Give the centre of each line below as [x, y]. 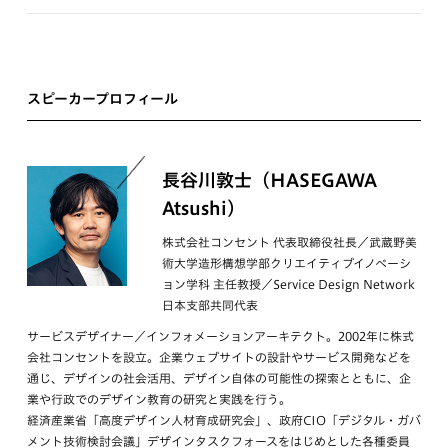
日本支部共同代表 [209, 305]
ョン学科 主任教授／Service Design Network [288, 284]
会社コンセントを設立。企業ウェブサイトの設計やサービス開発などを [218, 357]
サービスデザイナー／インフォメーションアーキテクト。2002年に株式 [220, 336]
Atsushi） [203, 208]
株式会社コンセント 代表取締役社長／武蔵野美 [289, 242]
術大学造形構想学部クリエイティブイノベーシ [286, 263]
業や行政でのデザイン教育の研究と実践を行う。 [158, 399]
